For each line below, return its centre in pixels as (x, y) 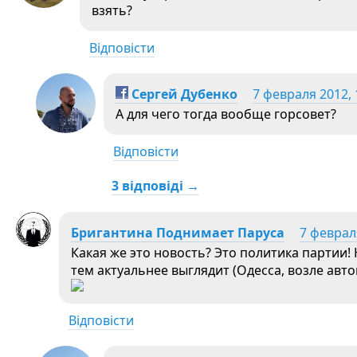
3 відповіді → (155, 186)
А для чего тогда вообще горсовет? (226, 114)
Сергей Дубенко (183, 94)
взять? (112, 10)
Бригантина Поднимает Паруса (178, 233)
